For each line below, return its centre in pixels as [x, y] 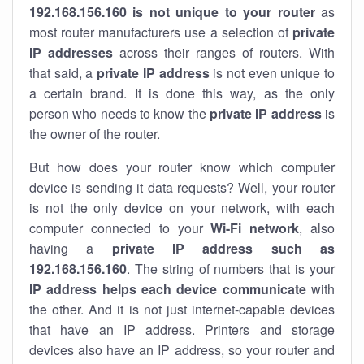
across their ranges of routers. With [224, 52]
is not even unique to [272, 73]
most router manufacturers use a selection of [161, 32]
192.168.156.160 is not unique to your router [172, 12]
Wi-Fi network [255, 228]
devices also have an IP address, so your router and [182, 350]
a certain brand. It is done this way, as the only [182, 93]
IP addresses [71, 52]
